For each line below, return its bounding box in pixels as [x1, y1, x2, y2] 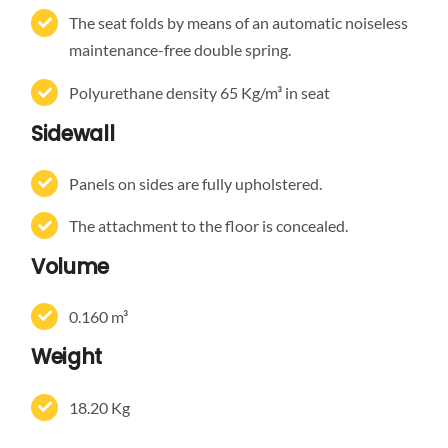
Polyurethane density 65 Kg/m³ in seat [69, 82, 331, 102]
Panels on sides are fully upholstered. [69, 173, 323, 193]
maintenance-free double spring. [69, 40, 292, 60]
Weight [30, 343, 103, 372]
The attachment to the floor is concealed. [69, 216, 349, 236]
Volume [30, 252, 110, 281]
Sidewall [30, 119, 115, 148]
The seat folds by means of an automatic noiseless [69, 13, 409, 33]
